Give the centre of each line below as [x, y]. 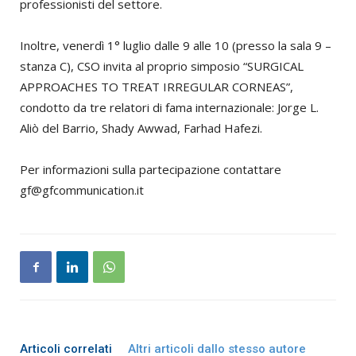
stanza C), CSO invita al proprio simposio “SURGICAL [162, 66]
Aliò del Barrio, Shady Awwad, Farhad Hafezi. [141, 128]
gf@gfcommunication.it [82, 190]
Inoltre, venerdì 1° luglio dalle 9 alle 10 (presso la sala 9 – [176, 46]
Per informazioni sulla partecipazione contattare [151, 170]
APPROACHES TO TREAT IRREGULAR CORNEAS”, [157, 87]
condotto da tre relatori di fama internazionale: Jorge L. [169, 108]
